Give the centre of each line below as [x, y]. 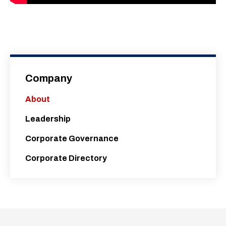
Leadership [48, 119]
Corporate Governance [72, 139]
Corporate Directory [66, 158]
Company [49, 78]
